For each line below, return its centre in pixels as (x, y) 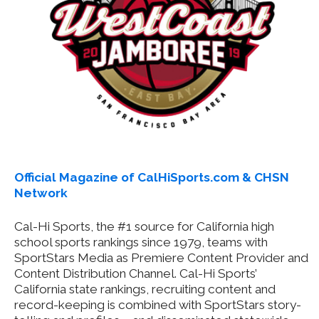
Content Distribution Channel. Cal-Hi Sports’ (136, 273)
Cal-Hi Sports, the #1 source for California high (144, 226)
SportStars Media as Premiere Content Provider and (161, 257)
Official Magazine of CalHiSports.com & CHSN (152, 177)
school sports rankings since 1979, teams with (141, 242)
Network (41, 193)
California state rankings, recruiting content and (145, 289)
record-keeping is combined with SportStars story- (158, 304)
